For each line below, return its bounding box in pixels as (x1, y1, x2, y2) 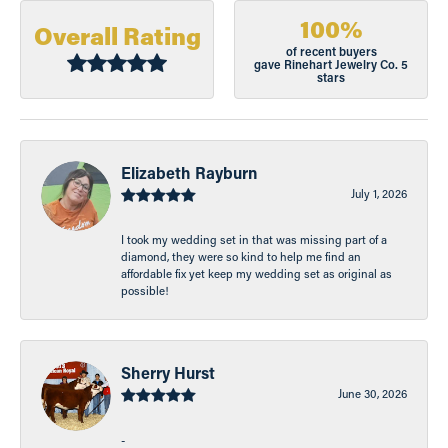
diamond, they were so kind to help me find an (121, 248, 361, 264)
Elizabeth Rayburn (121, 161, 257, 183)
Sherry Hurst (121, 361, 215, 383)
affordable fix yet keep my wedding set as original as (121, 265, 392, 281)
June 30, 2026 (338, 385, 407, 401)
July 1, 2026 (351, 185, 407, 201)
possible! (121, 282, 169, 298)
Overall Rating (33, 20, 201, 51)
